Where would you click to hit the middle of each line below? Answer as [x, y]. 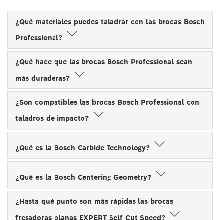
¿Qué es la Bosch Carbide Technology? [84, 148]
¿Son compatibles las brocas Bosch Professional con [107, 102]
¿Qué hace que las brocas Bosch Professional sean [104, 62]
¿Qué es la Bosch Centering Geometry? [84, 177]
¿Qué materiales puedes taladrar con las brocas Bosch [110, 21]
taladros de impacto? [53, 118]
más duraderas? [44, 78]
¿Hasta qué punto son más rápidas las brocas [94, 201]
